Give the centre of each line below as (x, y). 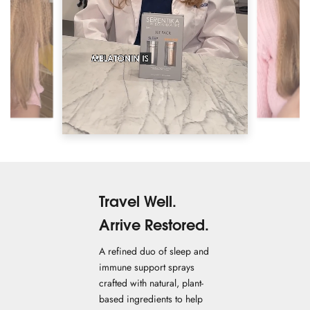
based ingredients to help (151, 299)
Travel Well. (138, 201)
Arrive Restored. (154, 225)
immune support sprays (147, 267)
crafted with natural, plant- (151, 283)
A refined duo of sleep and (154, 251)
